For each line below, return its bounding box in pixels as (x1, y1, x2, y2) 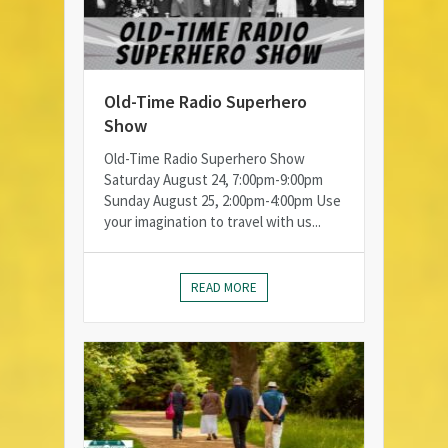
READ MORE (191, 279, 257, 297)
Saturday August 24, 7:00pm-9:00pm (104, 170, 323, 190)
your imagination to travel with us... (104, 212, 321, 232)
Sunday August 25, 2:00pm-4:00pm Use (104, 191, 341, 211)
